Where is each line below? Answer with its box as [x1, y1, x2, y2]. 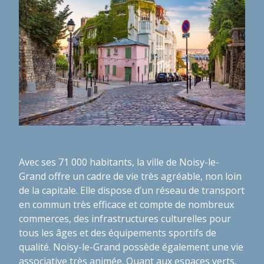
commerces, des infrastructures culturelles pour [19, 212, 231, 225]
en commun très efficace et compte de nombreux [19, 197, 234, 211]
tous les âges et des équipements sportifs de [19, 226, 216, 239]
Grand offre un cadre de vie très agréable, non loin [19, 169, 242, 183]
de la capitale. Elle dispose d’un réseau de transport [19, 183, 245, 197]
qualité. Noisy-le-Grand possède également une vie [19, 240, 243, 253]
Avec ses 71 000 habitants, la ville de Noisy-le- [19, 155, 219, 169]
